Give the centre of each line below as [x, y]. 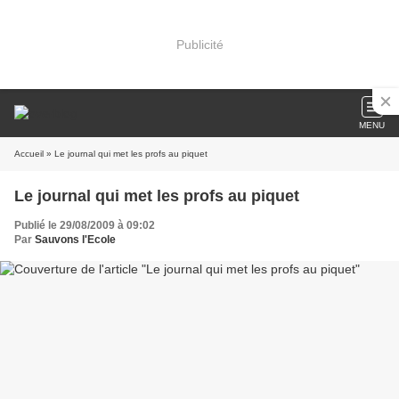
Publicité [199, 44]
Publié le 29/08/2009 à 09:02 [85, 225]
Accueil [29, 154]
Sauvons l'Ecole [75, 240]
